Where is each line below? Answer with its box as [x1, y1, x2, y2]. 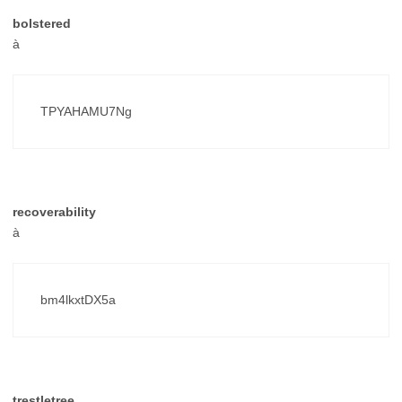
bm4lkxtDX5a [40, 292, 116, 307]
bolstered [13, 15, 71, 31]
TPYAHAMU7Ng [40, 103, 132, 118]
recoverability [13, 204, 96, 219]
